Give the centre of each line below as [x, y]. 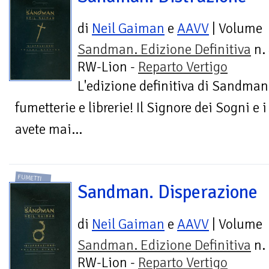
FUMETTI [30, 178]
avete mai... [49, 130]
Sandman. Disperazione [168, 192]
